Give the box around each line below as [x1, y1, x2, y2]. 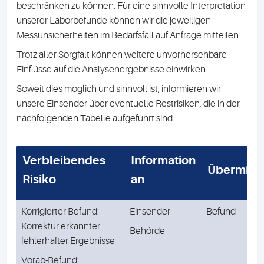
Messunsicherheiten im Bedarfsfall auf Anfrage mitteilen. [16, 30, 240, 41]
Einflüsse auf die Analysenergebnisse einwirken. [16, 64, 209, 75]
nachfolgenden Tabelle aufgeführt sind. [16, 113, 174, 124]
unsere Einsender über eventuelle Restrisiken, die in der [16, 98, 240, 109]
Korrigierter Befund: [21, 206, 99, 217]
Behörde [130, 226, 167, 236]
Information [131, 154, 196, 167]
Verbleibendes [22, 154, 105, 167]
